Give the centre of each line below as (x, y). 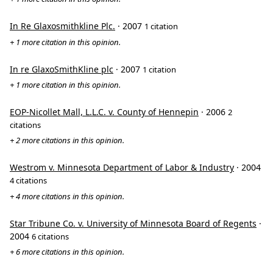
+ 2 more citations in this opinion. (67, 140)
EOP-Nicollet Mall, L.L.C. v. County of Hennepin (104, 112)
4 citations (28, 181)
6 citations (50, 236)
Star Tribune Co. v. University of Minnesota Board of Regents (133, 223)
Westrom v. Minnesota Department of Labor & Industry (122, 168)
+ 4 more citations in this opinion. (67, 196)
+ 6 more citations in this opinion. (67, 252)
